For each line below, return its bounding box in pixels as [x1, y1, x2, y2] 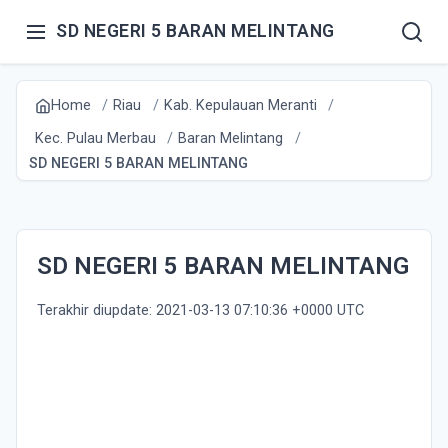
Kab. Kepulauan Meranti [164, 97, 318, 114]
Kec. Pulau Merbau [34, 130, 156, 147]
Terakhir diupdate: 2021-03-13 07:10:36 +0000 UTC [37, 302, 364, 319]
